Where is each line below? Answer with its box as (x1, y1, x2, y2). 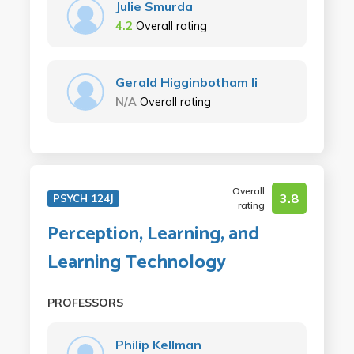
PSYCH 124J (52, 191, 114, 205)
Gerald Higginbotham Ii (115, 73, 258, 90)
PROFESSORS (47, 295, 123, 310)
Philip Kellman (115, 336, 201, 352)
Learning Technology (47, 247, 226, 278)
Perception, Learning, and (47, 218, 260, 250)
